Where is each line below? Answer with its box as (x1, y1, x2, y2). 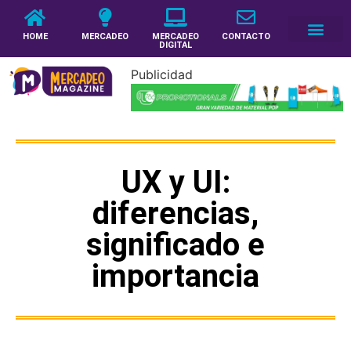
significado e (86, 226, 265, 263)
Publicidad (130, 67, 193, 82)
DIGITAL (158, 40, 192, 50)
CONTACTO (221, 31, 270, 42)
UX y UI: (121, 163, 230, 201)
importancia (92, 257, 259, 295)
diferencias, (92, 194, 259, 232)
